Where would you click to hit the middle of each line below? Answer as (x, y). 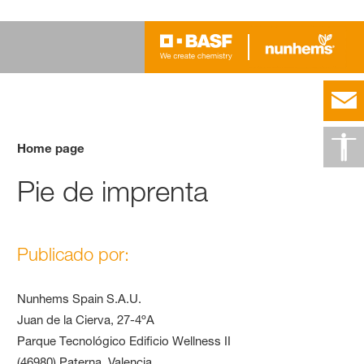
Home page (51, 147)
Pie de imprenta (113, 191)
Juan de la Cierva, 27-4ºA (86, 319)
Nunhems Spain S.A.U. (80, 298)
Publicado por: (74, 254)
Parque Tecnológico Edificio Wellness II (124, 340)
